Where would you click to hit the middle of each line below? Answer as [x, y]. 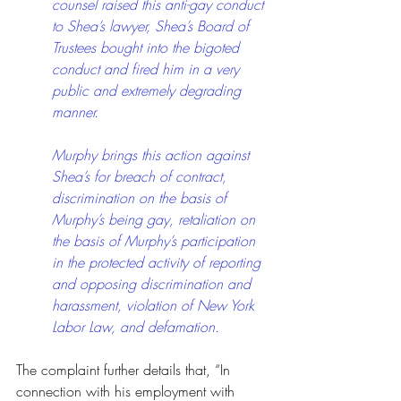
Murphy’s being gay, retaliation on [156, 219]
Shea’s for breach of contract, [141, 176]
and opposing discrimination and [154, 283]
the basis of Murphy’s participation [156, 240]
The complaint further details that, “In [125, 369]
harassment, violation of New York [155, 305]
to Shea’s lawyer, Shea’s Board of [153, 26]
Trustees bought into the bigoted [148, 47]
